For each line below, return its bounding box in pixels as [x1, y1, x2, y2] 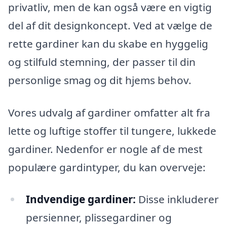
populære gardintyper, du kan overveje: [8, 160, 206, 174]
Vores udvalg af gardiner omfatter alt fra [8, 105, 210, 120]
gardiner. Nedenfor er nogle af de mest [8, 141, 203, 156]
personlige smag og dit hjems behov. [8, 73, 192, 87]
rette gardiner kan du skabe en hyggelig [8, 36, 208, 51]
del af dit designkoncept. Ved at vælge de [8, 18, 212, 32]
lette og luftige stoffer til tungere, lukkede [8, 123, 216, 138]
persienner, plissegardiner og [25, 210, 172, 225]
